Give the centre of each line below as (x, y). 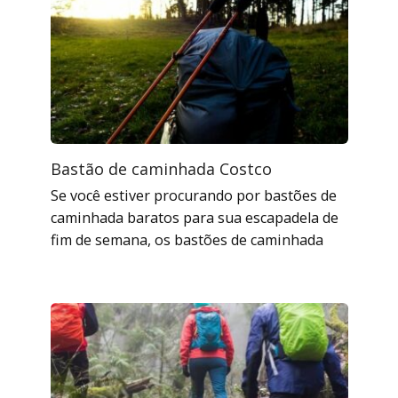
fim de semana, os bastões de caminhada (187, 240)
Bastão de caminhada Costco (161, 168)
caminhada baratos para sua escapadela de (194, 218)
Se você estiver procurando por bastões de (193, 196)
